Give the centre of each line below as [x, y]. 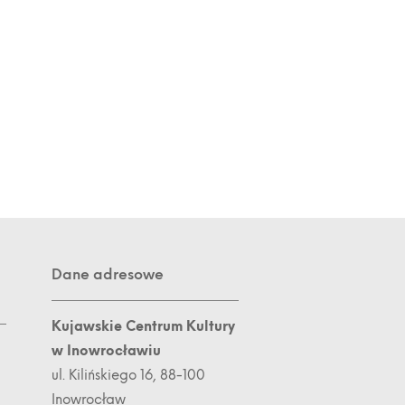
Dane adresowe [108, 274]
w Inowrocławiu [107, 351]
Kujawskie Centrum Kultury [144, 326]
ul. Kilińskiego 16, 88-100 [129, 375]
